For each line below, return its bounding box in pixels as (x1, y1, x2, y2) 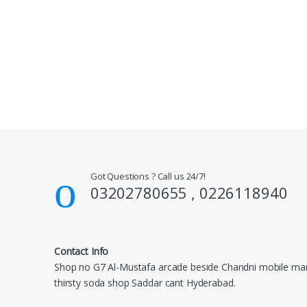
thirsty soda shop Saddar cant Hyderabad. (54, 275, 236, 289)
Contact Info (54, 244, 109, 258)
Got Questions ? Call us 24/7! (90, 169, 206, 182)
